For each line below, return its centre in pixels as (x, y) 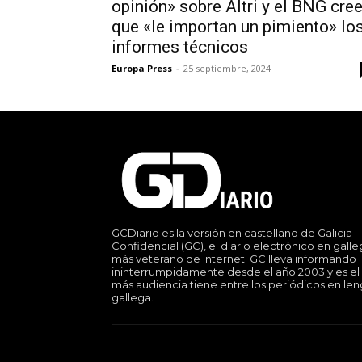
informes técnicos (180, 47)
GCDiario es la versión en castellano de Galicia (232, 232)
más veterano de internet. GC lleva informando (234, 258)
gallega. (133, 297)
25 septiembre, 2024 (227, 69)
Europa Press (142, 69)
